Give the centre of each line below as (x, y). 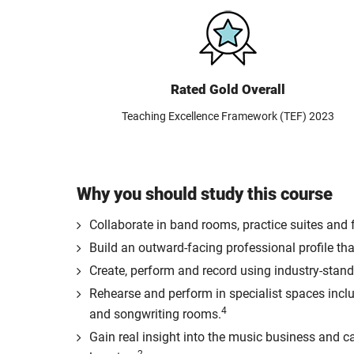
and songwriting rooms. (155, 314)
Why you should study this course (205, 194)
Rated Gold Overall (228, 89)
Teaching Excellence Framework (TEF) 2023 (228, 116)
